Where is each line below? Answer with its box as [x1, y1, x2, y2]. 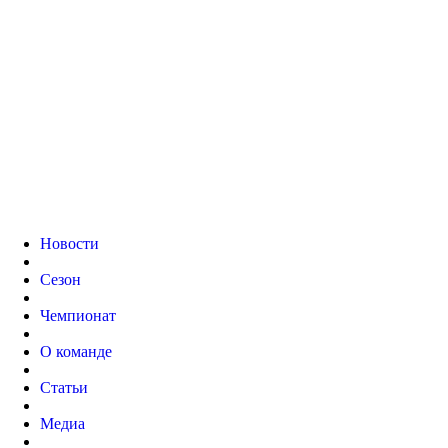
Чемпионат [40, 307, 116, 324]
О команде [40, 343, 112, 360]
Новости [40, 235, 99, 252]
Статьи [40, 379, 88, 396]
